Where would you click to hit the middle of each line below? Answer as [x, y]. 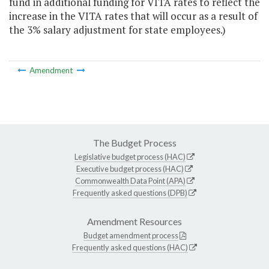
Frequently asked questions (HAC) [130, 247]
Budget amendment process [131, 235]
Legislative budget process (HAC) [130, 156]
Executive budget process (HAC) [130, 168]
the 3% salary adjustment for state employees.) [117, 30]
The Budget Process [134, 142]
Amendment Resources [134, 221]
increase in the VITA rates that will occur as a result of [133, 16]
